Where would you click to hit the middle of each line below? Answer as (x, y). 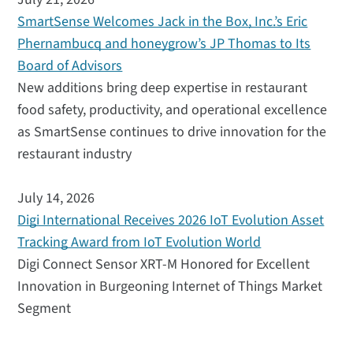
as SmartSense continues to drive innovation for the (172, 132)
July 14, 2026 (56, 199)
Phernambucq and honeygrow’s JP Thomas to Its (164, 44)
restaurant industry (75, 154)
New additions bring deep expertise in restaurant (163, 88)
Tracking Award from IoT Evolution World (139, 243)
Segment (45, 309)
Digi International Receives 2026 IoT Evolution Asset (171, 221)
